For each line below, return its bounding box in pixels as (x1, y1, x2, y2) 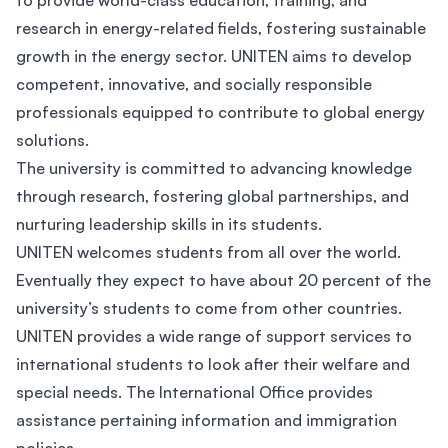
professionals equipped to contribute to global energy (16, 102, 425, 122)
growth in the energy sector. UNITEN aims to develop (16, 46, 412, 66)
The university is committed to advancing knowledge (16, 158, 412, 178)
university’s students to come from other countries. (16, 298, 402, 318)
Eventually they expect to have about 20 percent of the (16, 270, 431, 290)
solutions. (16, 130, 89, 150)
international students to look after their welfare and (16, 354, 410, 374)
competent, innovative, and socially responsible (16, 74, 372, 94)
